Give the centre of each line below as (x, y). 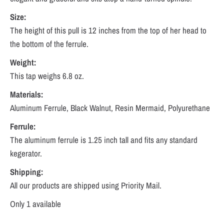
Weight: (23, 62)
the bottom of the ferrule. (49, 43)
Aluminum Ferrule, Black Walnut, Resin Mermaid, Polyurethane (110, 107)
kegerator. (26, 153)
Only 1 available (35, 203)
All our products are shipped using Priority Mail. (86, 185)
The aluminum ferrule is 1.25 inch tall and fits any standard (104, 139)
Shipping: (27, 171)
